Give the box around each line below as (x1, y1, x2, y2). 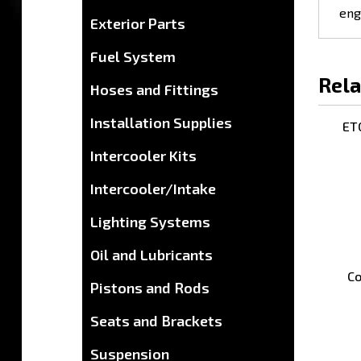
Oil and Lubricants (90, 245, 213, 263)
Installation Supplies (90, 113, 232, 131)
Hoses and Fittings (90, 80, 218, 98)
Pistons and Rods (90, 278, 210, 297)
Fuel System (90, 47, 176, 65)
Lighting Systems (90, 212, 210, 230)
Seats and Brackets (90, 311, 222, 330)
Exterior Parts (90, 14, 185, 32)
